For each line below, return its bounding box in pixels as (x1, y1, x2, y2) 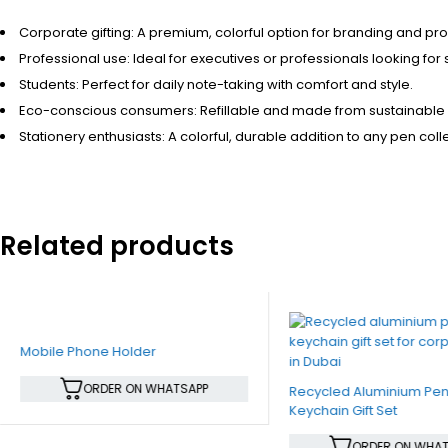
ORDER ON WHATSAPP (83, 380, 209, 397)
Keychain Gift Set (288, 401, 397, 420)
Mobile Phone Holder (19, 342, 156, 361)
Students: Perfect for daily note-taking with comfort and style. (19, 75, 413, 94)
